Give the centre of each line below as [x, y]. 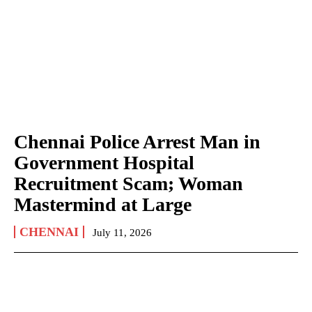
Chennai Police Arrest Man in [137, 141]
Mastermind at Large [103, 204]
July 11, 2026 [122, 232]
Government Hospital [104, 162]
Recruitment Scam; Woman [128, 183]
